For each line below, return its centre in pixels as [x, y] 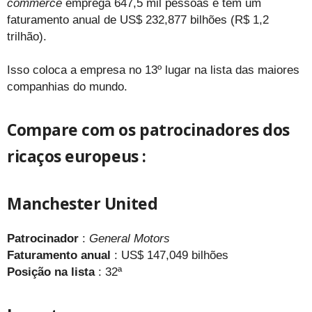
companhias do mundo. [67, 86]
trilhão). [27, 36]
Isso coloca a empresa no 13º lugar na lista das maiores [153, 70]
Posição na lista [51, 272]
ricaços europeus [73, 156]
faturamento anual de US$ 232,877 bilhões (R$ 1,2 [138, 19]
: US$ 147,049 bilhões [170, 255]
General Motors [130, 238]
